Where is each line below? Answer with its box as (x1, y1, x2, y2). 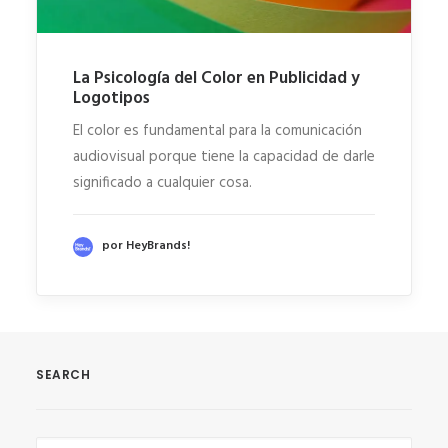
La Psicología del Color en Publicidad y (73, 65, 360, 93)
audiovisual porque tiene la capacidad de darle (73, 145, 375, 170)
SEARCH (36, 366, 91, 383)
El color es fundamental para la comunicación (73, 119, 362, 144)
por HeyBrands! (102, 236, 190, 257)
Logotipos (73, 85, 150, 113)
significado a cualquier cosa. (73, 171, 252, 196)
